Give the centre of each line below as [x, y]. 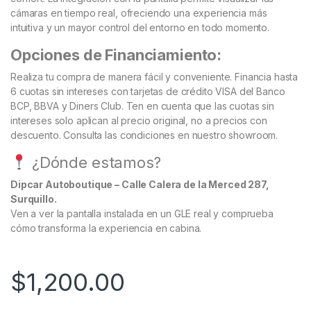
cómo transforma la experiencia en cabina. [106, 228]
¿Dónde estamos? [94, 163]
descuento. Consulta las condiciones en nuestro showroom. [144, 135]
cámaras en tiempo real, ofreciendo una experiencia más [139, 13]
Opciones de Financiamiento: [116, 55]
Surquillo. [34, 199]
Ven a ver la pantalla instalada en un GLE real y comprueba [142, 214]
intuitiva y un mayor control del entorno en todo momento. [140, 28]
